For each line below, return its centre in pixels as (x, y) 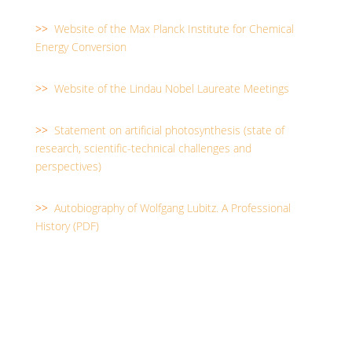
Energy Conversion (81, 47)
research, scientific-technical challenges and (143, 148)
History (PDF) (67, 226)
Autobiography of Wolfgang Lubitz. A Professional (172, 208)
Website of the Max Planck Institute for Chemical (174, 29)
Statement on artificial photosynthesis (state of (169, 130)
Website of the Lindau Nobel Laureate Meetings (171, 89)
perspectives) (68, 167)
